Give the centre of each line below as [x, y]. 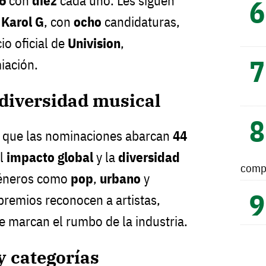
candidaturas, [141, 22]
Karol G [23, 22]
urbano [120, 179]
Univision [94, 43]
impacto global [50, 157]
